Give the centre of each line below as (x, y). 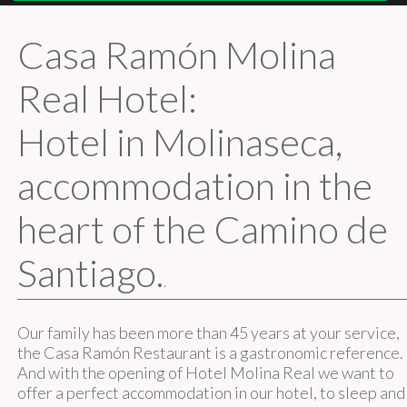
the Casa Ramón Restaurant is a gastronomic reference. (210, 352)
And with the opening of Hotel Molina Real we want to (205, 372)
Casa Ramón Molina (176, 55)
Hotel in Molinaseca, (179, 142)
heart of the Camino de (202, 229)
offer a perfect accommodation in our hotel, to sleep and (211, 392)
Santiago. (90, 273)
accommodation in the (194, 185)
